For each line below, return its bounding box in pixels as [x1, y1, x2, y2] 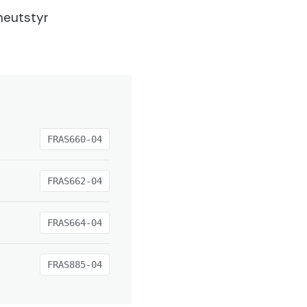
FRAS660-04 [47, 134, 102, 145]
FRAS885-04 [47, 259, 102, 270]
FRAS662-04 [47, 175, 102, 186]
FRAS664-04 [47, 217, 102, 228]
